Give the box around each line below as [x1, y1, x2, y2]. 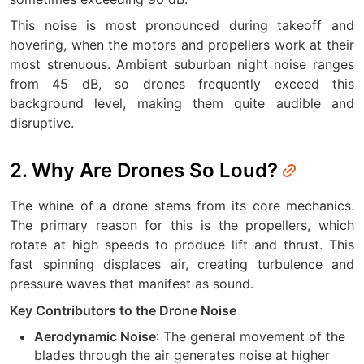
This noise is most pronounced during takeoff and [10, 17, 354, 33]
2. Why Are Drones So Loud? [10, 158, 283, 182]
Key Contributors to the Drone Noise [10, 301, 236, 318]
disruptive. [10, 115, 74, 131]
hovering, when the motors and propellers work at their [10, 37, 354, 53]
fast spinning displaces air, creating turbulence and [10, 256, 354, 272]
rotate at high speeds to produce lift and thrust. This [10, 236, 354, 253]
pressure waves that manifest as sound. [10, 275, 253, 292]
